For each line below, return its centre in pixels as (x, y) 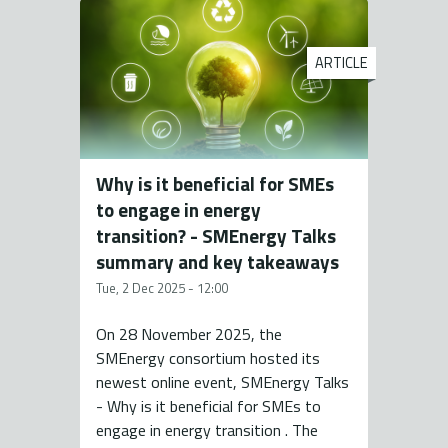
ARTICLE (341, 63)
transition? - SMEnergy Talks (216, 236)
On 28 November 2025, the (189, 334)
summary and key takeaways (217, 262)
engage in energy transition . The (207, 430)
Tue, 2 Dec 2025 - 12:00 (162, 288)
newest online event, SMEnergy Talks (222, 382)
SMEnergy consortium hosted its (208, 358)
